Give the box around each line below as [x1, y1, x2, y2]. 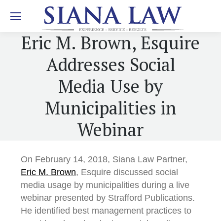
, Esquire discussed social [76, 167, 179, 177]
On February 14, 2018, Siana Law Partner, [21, 154, 188, 164]
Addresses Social [46, 53, 175, 76]
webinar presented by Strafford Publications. [21, 193, 195, 203]
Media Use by [58, 74, 163, 98]
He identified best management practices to [21, 206, 192, 216]
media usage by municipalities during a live [21, 180, 190, 190]
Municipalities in [44, 96, 177, 119]
